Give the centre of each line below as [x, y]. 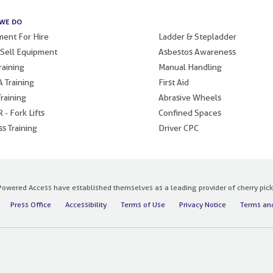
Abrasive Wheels [190, 97]
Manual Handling [190, 67]
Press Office [30, 204]
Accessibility [86, 204]
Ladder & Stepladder [197, 36]
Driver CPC [179, 128]
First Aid [174, 82]
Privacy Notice [202, 204]
